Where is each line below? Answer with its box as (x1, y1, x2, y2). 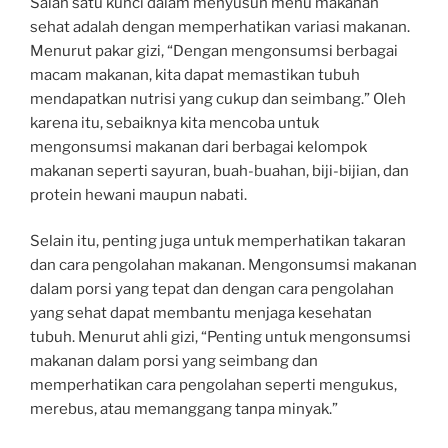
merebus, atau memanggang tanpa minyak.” (30, 400, 338, 419)
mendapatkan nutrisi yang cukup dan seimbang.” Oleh (30, 89, 406, 108)
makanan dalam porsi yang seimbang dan (30, 352, 318, 371)
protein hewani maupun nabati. (30, 185, 247, 204)
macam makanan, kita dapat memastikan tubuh (30, 65, 360, 84)
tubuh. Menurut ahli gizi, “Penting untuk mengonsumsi (30, 328, 411, 347)
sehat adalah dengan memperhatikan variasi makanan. (30, 17, 410, 36)
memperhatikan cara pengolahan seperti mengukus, (30, 376, 397, 395)
